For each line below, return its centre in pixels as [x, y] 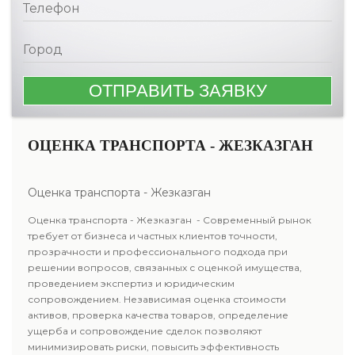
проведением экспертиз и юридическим [131, 283]
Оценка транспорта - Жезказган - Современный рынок [170, 220]
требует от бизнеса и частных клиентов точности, [153, 236]
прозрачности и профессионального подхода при [158, 252]
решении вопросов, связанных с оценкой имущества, [165, 267]
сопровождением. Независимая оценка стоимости [157, 299]
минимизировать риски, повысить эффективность [153, 347]
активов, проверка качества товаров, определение [158, 315]
